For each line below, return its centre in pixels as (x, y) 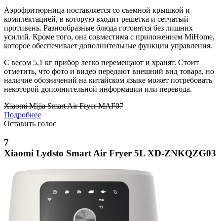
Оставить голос (30, 123)
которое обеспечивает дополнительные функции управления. (108, 45)
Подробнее (22, 114)
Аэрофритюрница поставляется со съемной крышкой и (97, 10)
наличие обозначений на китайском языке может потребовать (108, 80)
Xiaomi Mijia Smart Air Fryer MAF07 (64, 106)
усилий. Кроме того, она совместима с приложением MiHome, (109, 37)
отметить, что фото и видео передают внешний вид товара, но (109, 71)
